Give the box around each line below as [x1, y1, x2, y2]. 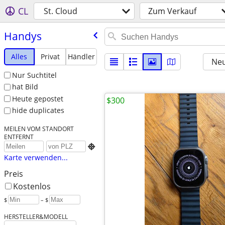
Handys [4, 29, 42, 43]
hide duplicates [12, 105, 64, 116]
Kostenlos [13, 181, 51, 192]
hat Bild [12, 82, 38, 92]
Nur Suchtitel [12, 70, 57, 80]
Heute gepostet [12, 93, 63, 103]
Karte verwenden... [4, 153, 68, 163]
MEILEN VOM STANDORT [4, 125, 74, 133]
